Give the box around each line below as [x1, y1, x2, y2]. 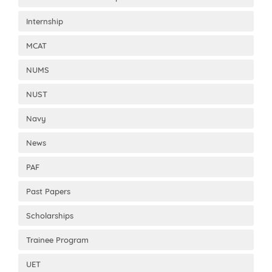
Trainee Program [26, 235, 89, 245]
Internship [26, 16, 63, 26]
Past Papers [26, 186, 70, 196]
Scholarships [26, 211, 73, 220]
